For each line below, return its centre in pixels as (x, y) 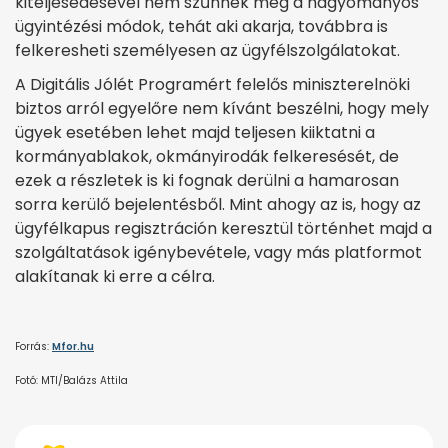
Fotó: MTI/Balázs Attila (71, 380)
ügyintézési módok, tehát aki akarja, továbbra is (201, 26)
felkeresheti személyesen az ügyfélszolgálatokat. (207, 50)
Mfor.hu (73, 346)
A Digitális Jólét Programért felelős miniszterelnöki (212, 84)
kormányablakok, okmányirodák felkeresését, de (207, 156)
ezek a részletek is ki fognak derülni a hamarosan (207, 180)
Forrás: (33, 346)
